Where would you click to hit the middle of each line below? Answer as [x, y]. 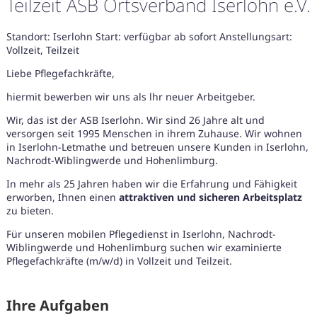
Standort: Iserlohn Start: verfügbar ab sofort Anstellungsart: [149, 37]
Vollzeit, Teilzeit [42, 50]
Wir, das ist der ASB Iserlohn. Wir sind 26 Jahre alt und [135, 120]
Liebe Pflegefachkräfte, [60, 74]
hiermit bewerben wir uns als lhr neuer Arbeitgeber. [131, 97]
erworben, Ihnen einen [62, 197]
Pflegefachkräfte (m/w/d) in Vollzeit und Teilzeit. [119, 261]
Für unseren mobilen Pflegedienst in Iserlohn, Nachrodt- [141, 234]
